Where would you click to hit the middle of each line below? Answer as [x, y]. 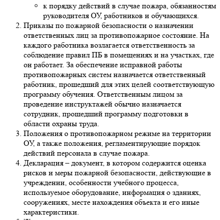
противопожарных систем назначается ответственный [115, 75]
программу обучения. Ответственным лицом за [103, 94]
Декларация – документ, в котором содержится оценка [115, 163]
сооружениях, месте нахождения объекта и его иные [111, 202]
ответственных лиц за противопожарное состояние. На [116, 35]
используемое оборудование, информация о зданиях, [112, 192]
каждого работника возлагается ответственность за [109, 45]
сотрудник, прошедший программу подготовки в [106, 114]
